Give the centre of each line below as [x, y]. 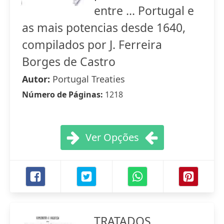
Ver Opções [112, 137]
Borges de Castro [69, 61]
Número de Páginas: [63, 94]
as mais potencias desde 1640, [104, 27]
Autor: [37, 79]
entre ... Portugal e [144, 10]
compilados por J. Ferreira [92, 44]
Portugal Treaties [89, 79]
